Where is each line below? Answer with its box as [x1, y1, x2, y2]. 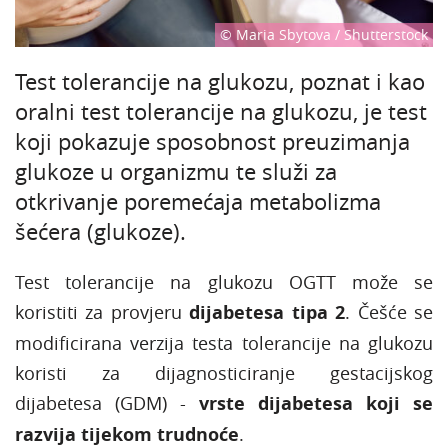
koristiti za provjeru [15, 299, 190, 324]
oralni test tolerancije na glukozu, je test [15, 96, 427, 126]
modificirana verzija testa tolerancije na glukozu [15, 330, 433, 355]
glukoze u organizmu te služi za [15, 156, 337, 186]
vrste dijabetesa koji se [199, 390, 433, 416]
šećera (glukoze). [15, 216, 186, 246]
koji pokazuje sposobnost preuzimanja [15, 126, 410, 156]
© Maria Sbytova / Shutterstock [220, 24, 428, 44]
